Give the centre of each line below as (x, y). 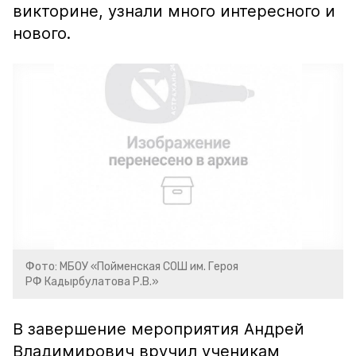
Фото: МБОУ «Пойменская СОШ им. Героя (132, 267)
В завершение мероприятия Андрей (159, 329)
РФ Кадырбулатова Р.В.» (92, 282)
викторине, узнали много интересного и (174, 11)
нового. (44, 33)
